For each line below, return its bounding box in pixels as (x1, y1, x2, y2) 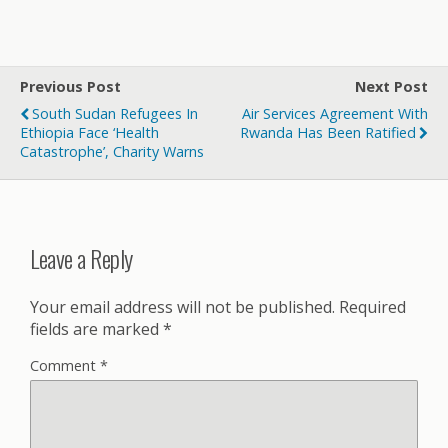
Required (339, 295, 406, 318)
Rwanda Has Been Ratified (240, 123, 416, 142)
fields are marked (30, 317, 163, 340)
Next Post (355, 77, 428, 96)
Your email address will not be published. (30, 295, 335, 318)
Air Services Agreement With (242, 104, 428, 123)
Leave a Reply (30, 239, 133, 276)
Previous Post (20, 77, 121, 96)
